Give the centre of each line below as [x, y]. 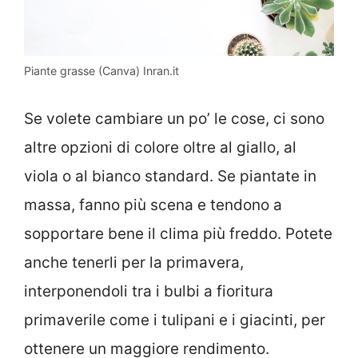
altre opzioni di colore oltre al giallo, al [160, 147]
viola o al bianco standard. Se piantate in [170, 176]
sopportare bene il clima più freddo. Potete [178, 233]
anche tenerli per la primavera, [134, 262]
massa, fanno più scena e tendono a [153, 205]
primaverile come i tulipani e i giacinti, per [175, 320]
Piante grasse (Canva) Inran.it [101, 71]
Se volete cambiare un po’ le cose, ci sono [174, 118]
